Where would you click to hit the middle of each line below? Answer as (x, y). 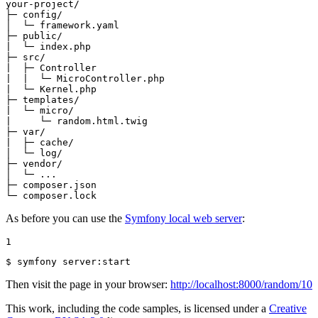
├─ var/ (26, 132)
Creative (288, 309)
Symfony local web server (183, 219)
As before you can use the (65, 219)
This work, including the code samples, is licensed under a (137, 309)
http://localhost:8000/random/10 (241, 285)
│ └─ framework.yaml (62, 26)
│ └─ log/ (34, 153)
